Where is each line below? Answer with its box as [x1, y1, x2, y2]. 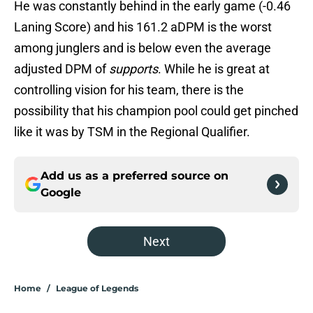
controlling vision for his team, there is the [14, 82, 244, 98]
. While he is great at [158, 61, 270, 77]
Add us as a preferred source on [41, 169, 228, 183]
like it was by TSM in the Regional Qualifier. [14, 124, 250, 140]
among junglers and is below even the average [14, 41, 271, 56]
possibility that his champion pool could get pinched [14, 103, 298, 119]
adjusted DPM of [14, 61, 109, 77]
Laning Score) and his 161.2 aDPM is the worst [14, 20, 272, 35]
